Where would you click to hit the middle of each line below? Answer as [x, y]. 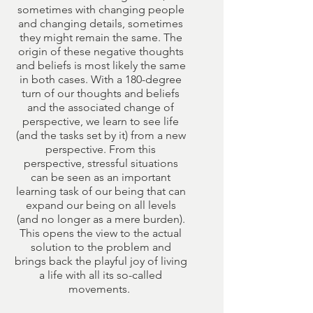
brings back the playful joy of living [101, 261]
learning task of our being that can [101, 191]
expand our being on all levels [101, 205]
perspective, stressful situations [101, 163]
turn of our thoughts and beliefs [101, 93]
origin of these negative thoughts [101, 51]
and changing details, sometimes [101, 23]
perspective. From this [101, 149]
